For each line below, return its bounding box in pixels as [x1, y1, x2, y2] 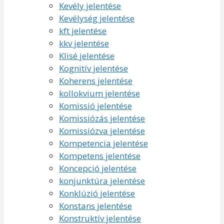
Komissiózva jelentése [59, 124, 145, 136]
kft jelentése [59, 24, 106, 36]
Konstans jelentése [59, 199, 132, 211]
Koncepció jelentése [59, 162, 136, 174]
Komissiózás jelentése [59, 112, 145, 124]
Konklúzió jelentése [59, 187, 135, 199]
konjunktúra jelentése [59, 174, 145, 186]
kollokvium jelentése [59, 87, 140, 99]
